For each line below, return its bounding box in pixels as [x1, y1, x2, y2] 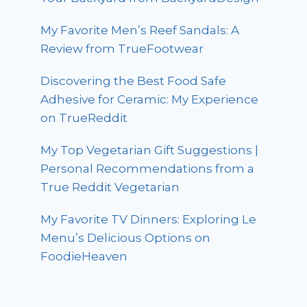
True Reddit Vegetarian [40, 180, 180, 195]
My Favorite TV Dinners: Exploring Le [40, 212, 257, 227]
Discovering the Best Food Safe [40, 74, 227, 88]
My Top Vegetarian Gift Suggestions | [40, 143, 259, 158]
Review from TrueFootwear [40, 42, 204, 56]
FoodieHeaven [40, 249, 128, 264]
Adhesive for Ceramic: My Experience [40, 93, 259, 107]
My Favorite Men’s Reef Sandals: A [40, 23, 240, 38]
